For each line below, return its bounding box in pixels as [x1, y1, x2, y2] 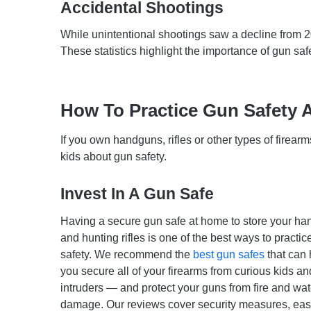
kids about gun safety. [60, 151, 167, 163]
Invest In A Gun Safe [60, 185, 214, 203]
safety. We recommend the [60, 248, 193, 260]
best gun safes [193, 248, 264, 260]
